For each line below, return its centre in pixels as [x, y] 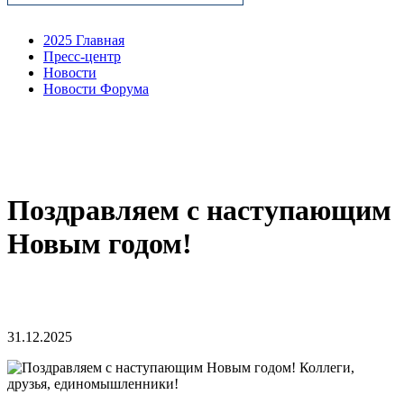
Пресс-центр [82, 56]
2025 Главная [84, 40]
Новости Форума [96, 88]
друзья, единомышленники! [93, 383]
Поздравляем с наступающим [199, 211]
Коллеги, [325, 367]
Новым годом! [100, 244]
